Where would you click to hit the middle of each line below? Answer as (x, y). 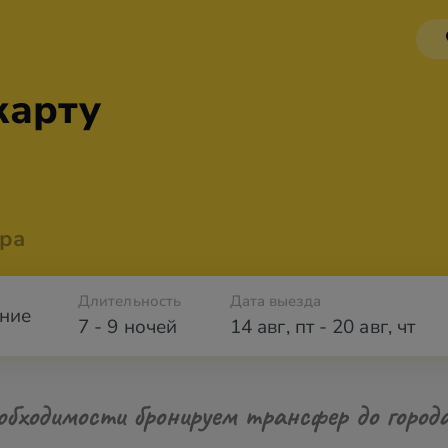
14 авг (258, 327)
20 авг (360, 327)
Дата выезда (275, 301)
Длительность (130, 301)
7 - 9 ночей (127, 327)
